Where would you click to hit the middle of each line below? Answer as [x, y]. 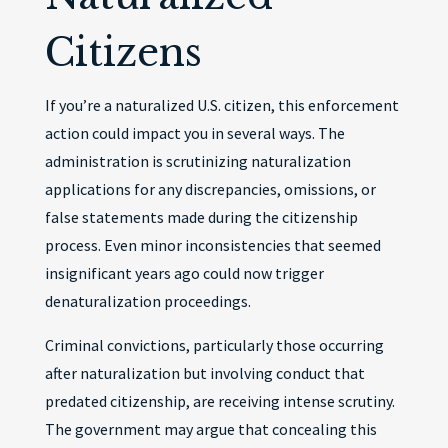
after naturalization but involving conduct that [204, 373]
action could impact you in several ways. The [194, 133]
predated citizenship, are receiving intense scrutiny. [219, 401]
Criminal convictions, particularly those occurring [214, 345]
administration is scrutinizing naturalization [197, 161]
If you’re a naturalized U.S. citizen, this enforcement [221, 105]
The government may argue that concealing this [210, 429]
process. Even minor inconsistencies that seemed [212, 245]
